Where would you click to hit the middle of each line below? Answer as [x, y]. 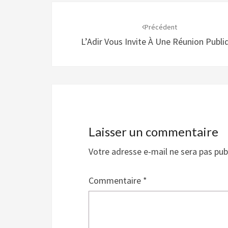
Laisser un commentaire [153, 132]
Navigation [88, 11]
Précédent [161, 27]
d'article [78, 29]
